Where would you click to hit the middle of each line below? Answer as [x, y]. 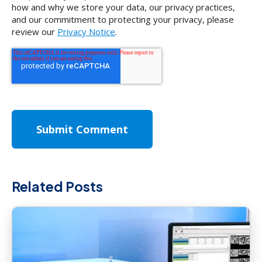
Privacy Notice [86, 31]
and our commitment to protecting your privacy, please [123, 19]
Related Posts [57, 186]
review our [35, 31]
